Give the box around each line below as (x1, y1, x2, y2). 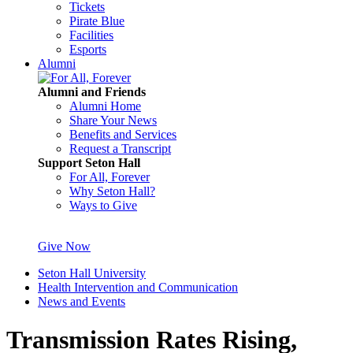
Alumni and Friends (38, 85, 146, 98)
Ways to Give (69, 199, 137, 212)
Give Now (38, 240, 91, 253)
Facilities (69, 28, 113, 42)
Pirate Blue (69, 14, 124, 28)
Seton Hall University (38, 266, 146, 280)
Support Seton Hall (38, 156, 140, 169)
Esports (69, 43, 106, 56)
